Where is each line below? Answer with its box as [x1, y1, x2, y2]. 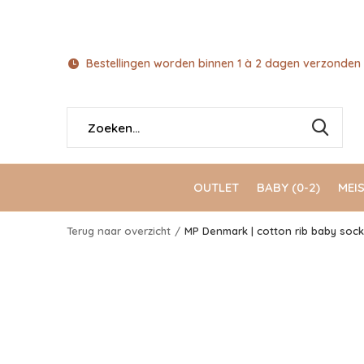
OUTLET [193, 179, 239, 195]
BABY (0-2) [257, 179, 320, 195]
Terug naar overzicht [67, 224, 171, 237]
